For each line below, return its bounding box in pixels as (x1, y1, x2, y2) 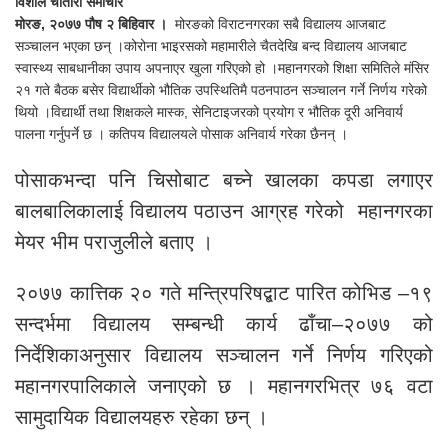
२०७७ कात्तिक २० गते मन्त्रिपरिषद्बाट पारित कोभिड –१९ (15, 282, 433, 305)
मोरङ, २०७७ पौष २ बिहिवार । (15, 16, 167, 33)
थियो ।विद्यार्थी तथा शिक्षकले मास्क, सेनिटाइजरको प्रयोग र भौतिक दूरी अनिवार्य (15, 104, 403, 121)
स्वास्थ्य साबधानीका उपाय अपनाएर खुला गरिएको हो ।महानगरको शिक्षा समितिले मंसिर (15, 60, 429, 77)
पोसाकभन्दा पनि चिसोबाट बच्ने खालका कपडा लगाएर (15, 169, 433, 192)
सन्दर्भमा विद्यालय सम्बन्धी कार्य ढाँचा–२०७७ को (15, 313, 433, 336)
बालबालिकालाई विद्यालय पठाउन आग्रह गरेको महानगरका (15, 200, 433, 223)
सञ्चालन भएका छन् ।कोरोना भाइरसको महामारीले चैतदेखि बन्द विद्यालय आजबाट (15, 38, 407, 55)
